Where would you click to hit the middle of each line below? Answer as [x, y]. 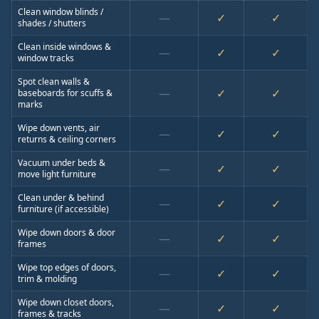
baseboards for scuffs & [65, 93]
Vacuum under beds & [62, 163]
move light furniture [57, 174]
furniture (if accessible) [63, 209]
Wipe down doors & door [67, 232]
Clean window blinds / [61, 12]
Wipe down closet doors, [66, 302]
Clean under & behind [61, 198]
